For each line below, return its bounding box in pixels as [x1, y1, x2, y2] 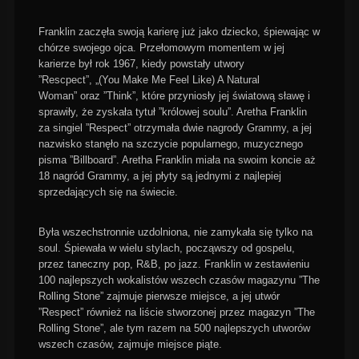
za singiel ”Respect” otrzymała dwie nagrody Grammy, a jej [38, 122, 312, 134]
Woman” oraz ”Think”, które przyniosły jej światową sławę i [38, 90, 310, 102]
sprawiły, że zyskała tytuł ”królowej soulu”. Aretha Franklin [38, 106, 307, 118]
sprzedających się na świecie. [38, 186, 178, 198]
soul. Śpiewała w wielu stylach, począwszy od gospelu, [38, 242, 295, 254]
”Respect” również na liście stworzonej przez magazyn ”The [38, 306, 315, 318]
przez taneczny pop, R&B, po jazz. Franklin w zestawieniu [38, 258, 309, 270]
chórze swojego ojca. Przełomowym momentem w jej [38, 42, 284, 54]
